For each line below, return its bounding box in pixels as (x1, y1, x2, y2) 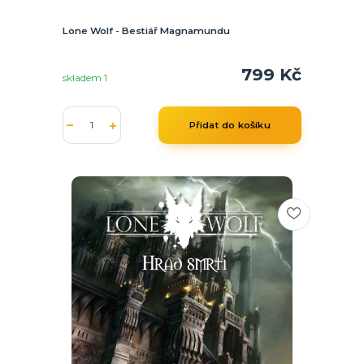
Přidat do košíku (188, 119, 271, 132)
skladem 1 (62, 72, 110, 84)
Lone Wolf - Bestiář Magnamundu (62, 24, 230, 37)
